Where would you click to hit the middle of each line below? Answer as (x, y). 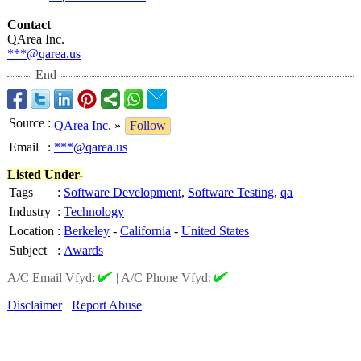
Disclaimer (35, 305)
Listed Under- (45, 174)
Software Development (122, 192)
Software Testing (231, 192)
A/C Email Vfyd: (53, 278)
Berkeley (87, 231)
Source (27, 123)
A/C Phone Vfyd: (168, 278)
